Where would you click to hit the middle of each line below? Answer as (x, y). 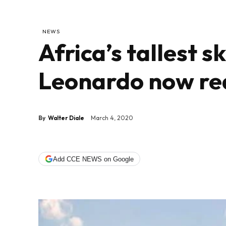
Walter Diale (66, 118)
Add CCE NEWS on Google (93, 159)
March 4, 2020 (112, 118)
